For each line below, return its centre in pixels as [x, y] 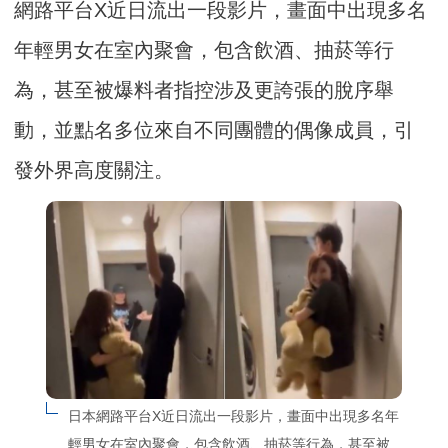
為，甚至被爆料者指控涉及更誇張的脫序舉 [204, 89]
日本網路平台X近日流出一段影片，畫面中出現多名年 [233, 416]
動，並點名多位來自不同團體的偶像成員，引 [214, 129]
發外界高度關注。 [94, 169]
